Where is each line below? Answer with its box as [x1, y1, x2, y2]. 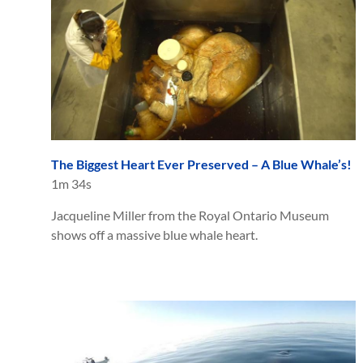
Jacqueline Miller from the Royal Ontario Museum [51, 207, 329, 223]
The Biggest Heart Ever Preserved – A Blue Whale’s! [51, 156, 352, 172]
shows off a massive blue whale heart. [51, 226, 258, 242]
